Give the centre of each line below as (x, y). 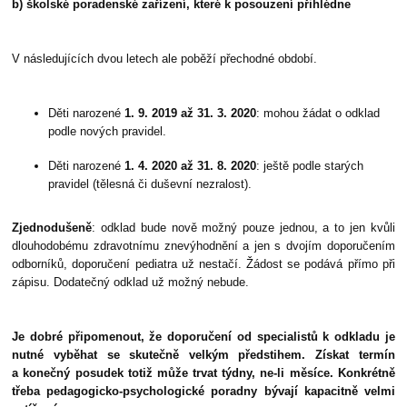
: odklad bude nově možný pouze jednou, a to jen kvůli (243, 228)
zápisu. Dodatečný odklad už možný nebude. (131, 283)
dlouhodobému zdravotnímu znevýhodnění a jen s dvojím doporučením (203, 246)
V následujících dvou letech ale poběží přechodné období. (165, 59)
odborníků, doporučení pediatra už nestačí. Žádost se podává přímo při (203, 264)
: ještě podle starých (310, 166)
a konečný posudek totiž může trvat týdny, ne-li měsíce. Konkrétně (203, 373)
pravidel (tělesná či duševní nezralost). (150, 184)
